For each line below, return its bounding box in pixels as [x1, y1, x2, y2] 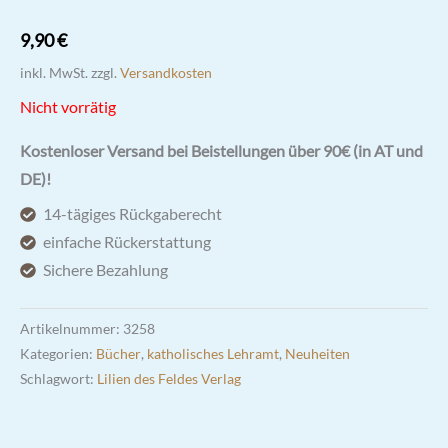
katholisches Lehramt [147, 344, 279, 362]
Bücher [96, 344, 141, 362]
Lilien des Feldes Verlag [97, 369, 241, 387]
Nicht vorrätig [20, 98, 116, 117]
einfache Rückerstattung [43, 233, 212, 252]
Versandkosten [120, 64, 212, 82]
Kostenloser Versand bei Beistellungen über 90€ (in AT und [20, 141, 423, 160]
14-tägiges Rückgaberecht [43, 205, 223, 224]
